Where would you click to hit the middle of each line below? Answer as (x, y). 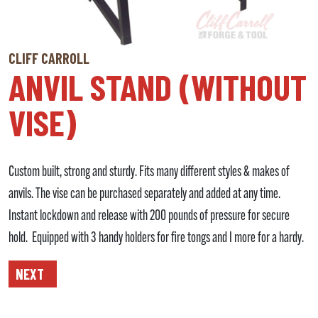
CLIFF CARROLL (49, 59)
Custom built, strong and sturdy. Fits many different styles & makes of (149, 172)
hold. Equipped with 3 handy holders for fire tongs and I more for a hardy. (156, 238)
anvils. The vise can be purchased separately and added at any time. (146, 194)
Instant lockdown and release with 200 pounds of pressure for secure (149, 216)
